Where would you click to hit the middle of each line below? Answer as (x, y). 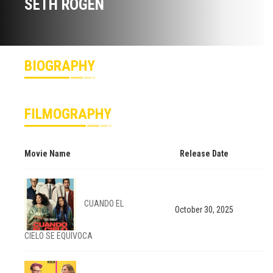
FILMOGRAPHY (68, 114)
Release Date (204, 154)
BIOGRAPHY (60, 66)
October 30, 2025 (204, 210)
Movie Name (48, 154)
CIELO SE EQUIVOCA (58, 236)
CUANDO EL (104, 204)
